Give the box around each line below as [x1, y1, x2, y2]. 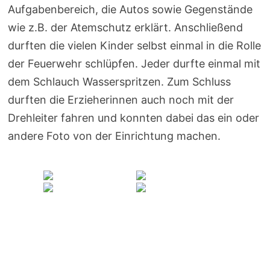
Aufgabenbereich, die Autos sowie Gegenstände [7, 2, 253, 16]
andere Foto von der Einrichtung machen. [7, 129, 221, 142]
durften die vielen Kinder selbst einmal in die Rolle [7, 39, 261, 52]
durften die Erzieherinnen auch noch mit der [7, 93, 234, 106]
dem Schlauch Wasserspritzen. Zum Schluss [7, 75, 231, 88]
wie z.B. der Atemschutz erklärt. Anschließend [7, 20, 243, 34]
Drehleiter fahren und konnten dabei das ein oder [7, 111, 259, 124]
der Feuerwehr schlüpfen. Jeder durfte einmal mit [7, 57, 260, 70]
